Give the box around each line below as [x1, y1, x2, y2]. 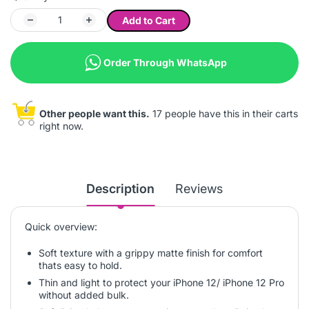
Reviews [175, 181, 223, 196]
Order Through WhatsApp [103, 56, 227, 68]
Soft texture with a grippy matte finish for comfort [39, 246, 263, 259]
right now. [39, 119, 83, 132]
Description [86, 181, 154, 196]
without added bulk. [39, 288, 129, 301]
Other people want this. [39, 107, 150, 119]
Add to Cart [122, 14, 175, 26]
